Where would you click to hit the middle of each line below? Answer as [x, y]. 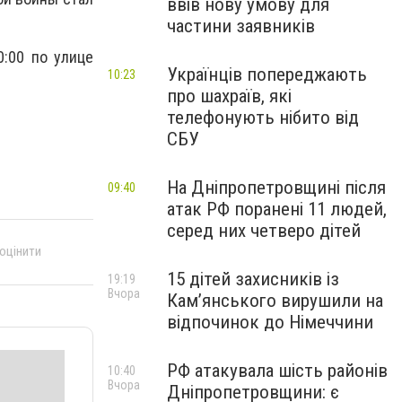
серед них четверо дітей [264, 231]
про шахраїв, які [229, 96]
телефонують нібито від [263, 118]
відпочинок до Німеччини [270, 322]
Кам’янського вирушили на [275, 301]
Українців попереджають [267, 74]
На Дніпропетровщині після [276, 188]
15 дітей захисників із [253, 279]
